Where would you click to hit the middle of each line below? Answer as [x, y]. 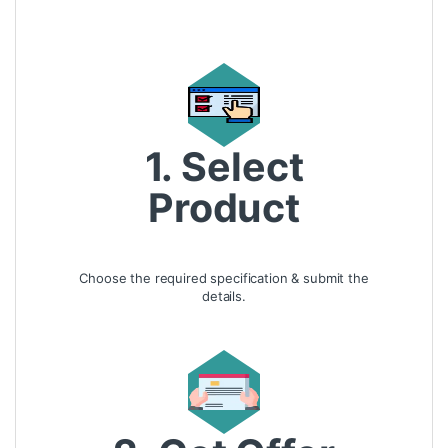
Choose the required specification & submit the [224, 277]
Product [224, 208]
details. [224, 295]
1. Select [224, 167]
